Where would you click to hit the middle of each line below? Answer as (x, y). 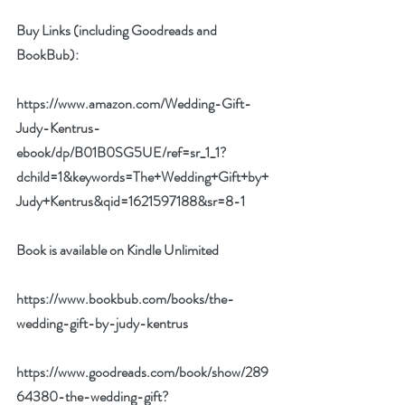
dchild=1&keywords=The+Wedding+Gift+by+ (142, 176)
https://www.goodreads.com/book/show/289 (142, 372)
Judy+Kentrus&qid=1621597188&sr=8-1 (131, 201)
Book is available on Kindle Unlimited (118, 250)
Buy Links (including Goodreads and (118, 30)
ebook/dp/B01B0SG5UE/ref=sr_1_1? (122, 152)
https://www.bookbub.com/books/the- (125, 298)
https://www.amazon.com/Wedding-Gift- (134, 103)
